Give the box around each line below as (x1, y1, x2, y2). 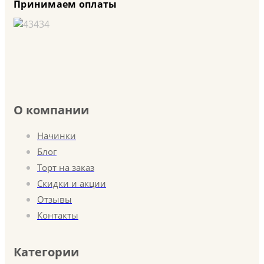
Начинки (37, 129, 76, 141)
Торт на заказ (37, 161, 94, 173)
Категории (14, 243, 79, 260)
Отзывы (37, 193, 72, 205)
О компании (14, 101, 89, 118)
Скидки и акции (37, 177, 106, 189)
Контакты (37, 209, 78, 221)
